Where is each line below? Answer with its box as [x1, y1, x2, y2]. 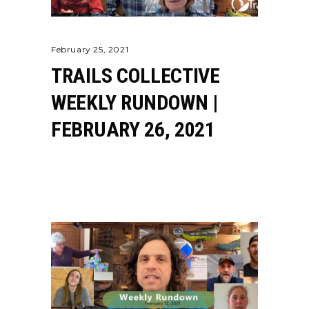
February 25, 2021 [51, 44, 129, 54]
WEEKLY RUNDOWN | [51, 90, 219, 114]
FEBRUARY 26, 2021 [51, 117, 215, 141]
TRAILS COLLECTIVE [51, 63, 220, 88]
